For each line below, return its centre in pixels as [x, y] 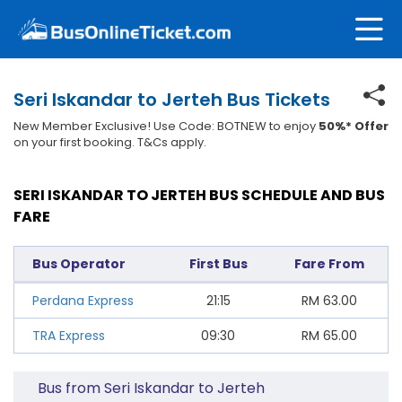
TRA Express [69, 335]
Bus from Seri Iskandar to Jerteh [152, 388]
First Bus [218, 263]
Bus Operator [79, 263]
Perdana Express [83, 300]
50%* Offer [354, 126]
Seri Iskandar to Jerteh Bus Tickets [172, 99]
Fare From [329, 263]
